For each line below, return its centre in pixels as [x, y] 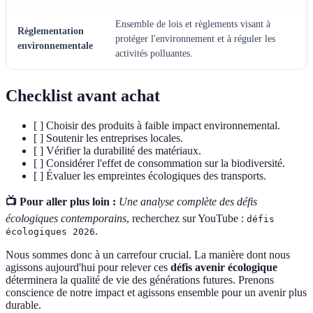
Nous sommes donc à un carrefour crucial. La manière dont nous [148, 254]
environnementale [55, 46]
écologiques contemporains [66, 218]
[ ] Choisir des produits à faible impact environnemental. [157, 125]
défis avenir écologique [224, 267]
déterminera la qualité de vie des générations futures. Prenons [140, 279]
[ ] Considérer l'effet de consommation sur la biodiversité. [159, 163]
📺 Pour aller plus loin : [61, 201]
